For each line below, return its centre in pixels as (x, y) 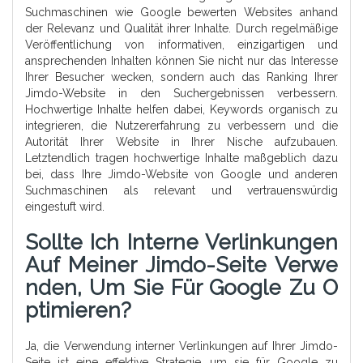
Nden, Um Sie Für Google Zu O (181, 288)
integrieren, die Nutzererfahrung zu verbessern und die (181, 126)
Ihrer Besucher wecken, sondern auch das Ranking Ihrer (181, 77)
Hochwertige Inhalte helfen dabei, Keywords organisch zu (181, 110)
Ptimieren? (78, 311)
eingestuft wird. (65, 207)
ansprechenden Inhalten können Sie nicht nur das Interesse (181, 61)
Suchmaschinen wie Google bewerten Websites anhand (181, 13)
